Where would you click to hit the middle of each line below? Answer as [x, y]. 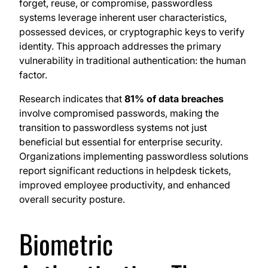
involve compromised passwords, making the [119, 113]
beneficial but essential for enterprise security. [121, 142]
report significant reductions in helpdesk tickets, [125, 171]
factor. [33, 75]
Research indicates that [72, 99]
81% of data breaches [174, 99]
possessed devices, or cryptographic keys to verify [132, 32]
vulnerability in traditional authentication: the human [133, 61]
